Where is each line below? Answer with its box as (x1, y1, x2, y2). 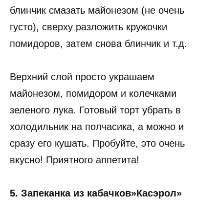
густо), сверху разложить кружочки (10, 22, 167, 33)
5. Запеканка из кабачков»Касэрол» (10, 188, 182, 199)
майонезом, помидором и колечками (10, 88, 176, 99)
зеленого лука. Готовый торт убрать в (10, 105, 181, 116)
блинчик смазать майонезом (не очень (10, 5, 184, 16)
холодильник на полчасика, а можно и (10, 121, 184, 132)
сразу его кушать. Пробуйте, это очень (10, 138, 185, 149)
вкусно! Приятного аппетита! (10, 154, 139, 166)
